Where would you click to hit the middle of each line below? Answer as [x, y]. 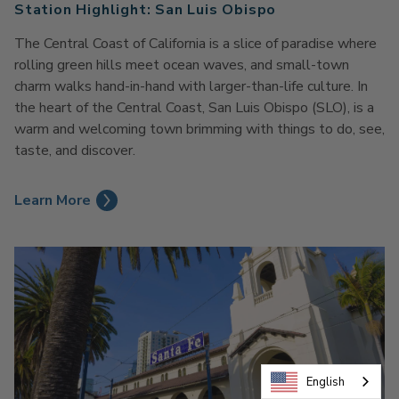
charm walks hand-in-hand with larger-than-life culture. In [191, 87]
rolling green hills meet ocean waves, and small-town [182, 65]
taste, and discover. [75, 151]
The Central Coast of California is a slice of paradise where [195, 44]
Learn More [53, 201]
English [326, 382]
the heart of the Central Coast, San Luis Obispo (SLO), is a [194, 108]
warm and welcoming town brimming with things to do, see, [199, 130]
